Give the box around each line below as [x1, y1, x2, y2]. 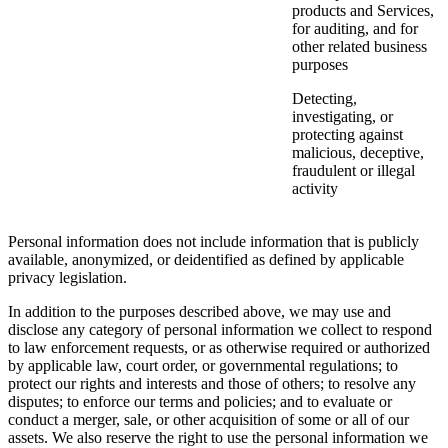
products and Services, [292, 2, 434, 20]
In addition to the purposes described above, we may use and [8, 303, 391, 321]
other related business [292, 38, 427, 56]
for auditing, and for [292, 20, 418, 38]
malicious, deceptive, [292, 144, 424, 162]
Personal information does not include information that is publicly [8, 233, 419, 251]
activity [292, 180, 338, 198]
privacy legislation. [8, 269, 127, 287]
